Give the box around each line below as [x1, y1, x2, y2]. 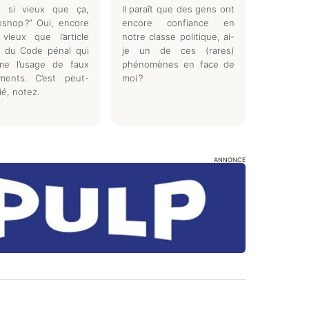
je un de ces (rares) [121, 44, 235, 56]
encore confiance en [121, 17, 235, 28]
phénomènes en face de [121, 58, 235, 70]
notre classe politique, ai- [121, 30, 235, 42]
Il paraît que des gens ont [121, 3, 235, 14]
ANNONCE [213, 155, 246, 163]
